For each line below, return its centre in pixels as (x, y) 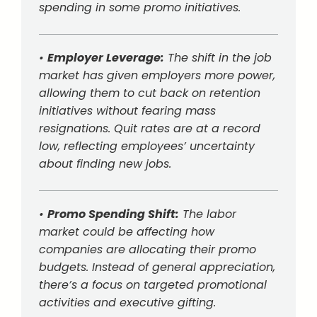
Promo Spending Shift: (113, 214)
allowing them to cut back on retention (150, 93)
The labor (208, 214)
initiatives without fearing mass (127, 111)
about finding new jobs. (105, 164)
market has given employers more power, (157, 75)
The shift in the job (218, 58)
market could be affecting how (127, 232)
